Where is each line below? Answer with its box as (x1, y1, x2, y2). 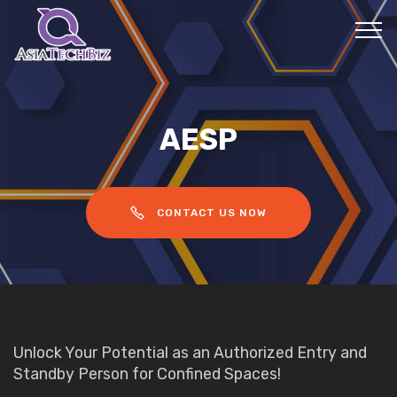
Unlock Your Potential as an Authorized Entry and (13, 342, 367, 362)
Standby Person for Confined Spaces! (13, 363, 281, 383)
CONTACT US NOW (156, 206, 267, 220)
